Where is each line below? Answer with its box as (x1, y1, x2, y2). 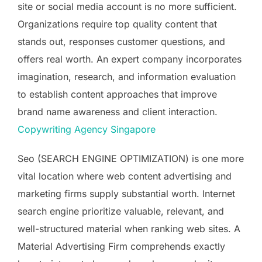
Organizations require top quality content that (18, 18, 217, 30)
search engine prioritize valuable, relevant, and (18, 205, 224, 217)
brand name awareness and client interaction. (18, 105, 218, 118)
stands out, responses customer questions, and (18, 35, 225, 47)
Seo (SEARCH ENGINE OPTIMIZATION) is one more (18, 152, 244, 164)
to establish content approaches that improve (18, 88, 217, 100)
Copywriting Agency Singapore (18, 123, 156, 135)
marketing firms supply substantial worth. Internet (18, 187, 235, 199)
